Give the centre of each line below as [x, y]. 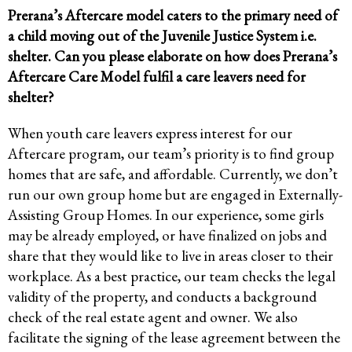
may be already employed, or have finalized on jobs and [167, 236]
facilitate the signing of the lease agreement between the [174, 338]
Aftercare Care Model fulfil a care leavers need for [157, 77]
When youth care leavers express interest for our [150, 134]
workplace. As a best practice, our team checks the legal [172, 277]
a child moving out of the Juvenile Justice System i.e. [162, 36]
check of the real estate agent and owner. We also [153, 317]
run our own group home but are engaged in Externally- [175, 195]
